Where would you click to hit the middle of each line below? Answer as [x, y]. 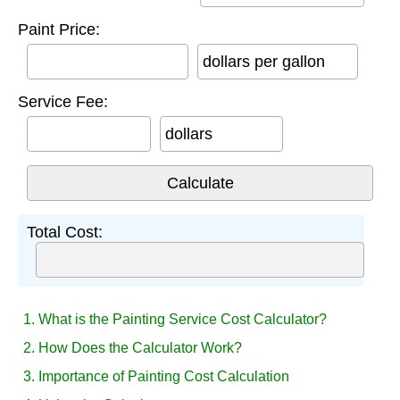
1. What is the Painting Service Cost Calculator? [175, 319]
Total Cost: [65, 232]
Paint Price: [59, 29]
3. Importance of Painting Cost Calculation [156, 376]
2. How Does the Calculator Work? [133, 347]
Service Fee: [63, 101]
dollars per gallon [263, 61]
